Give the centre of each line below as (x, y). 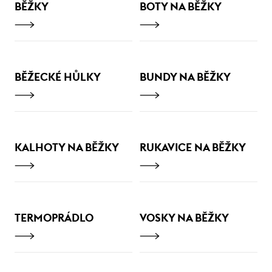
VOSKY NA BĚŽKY (184, 218)
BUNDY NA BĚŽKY (185, 77)
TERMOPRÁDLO (54, 218)
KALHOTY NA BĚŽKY (67, 147)
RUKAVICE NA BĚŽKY (193, 147)
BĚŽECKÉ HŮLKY (58, 77)
